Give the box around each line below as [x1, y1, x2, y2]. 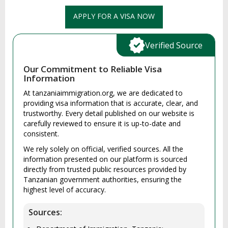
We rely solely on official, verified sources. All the [23, 144, 183, 154]
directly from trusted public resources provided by [23, 164, 186, 174]
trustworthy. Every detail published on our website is [23, 108, 194, 118]
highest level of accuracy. [23, 184, 106, 194]
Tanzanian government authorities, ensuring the [23, 174, 182, 184]
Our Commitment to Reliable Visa [23, 63, 162, 75]
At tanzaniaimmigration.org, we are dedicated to [23, 88, 183, 98]
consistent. [23, 128, 59, 138]
